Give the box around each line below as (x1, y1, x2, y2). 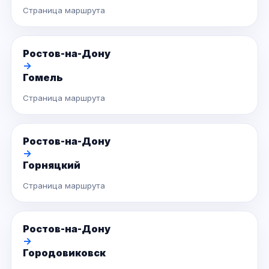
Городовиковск (23, 247, 106, 259)
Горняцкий (23, 159, 80, 171)
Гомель (23, 71, 63, 83)
